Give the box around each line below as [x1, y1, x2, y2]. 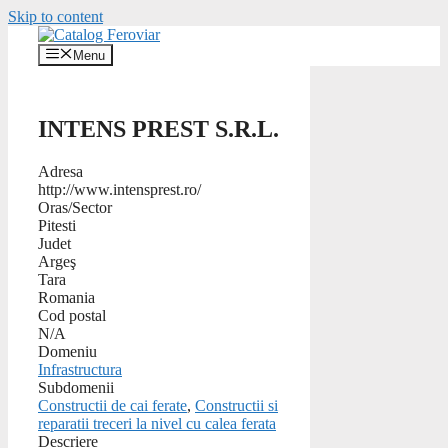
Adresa [38, 163, 83, 181]
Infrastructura [38, 361, 122, 379]
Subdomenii [38, 379, 114, 397]
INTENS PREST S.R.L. [38, 116, 279, 143]
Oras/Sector [38, 199, 112, 217]
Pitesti [38, 217, 76, 235]
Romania [38, 289, 95, 307]
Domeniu [38, 343, 97, 361]
